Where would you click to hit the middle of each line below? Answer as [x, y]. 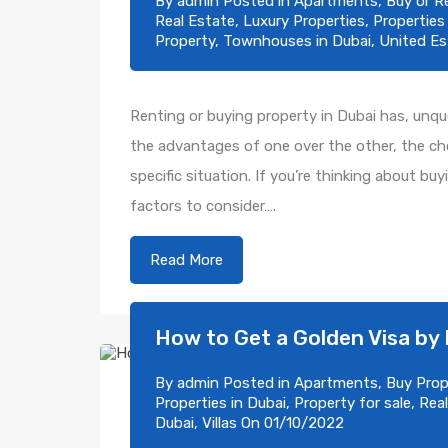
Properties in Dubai [220, 403]
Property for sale [352, 403]
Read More [186, 260]
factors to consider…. [203, 206]
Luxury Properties [304, 21]
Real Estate [195, 21]
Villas [219, 423]
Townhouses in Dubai [297, 41]
